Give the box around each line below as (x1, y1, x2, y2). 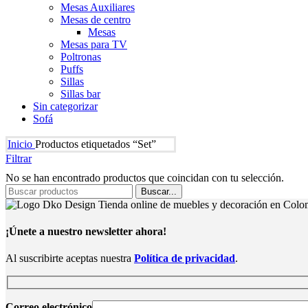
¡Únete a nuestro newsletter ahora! (5, 225, 166, 237)
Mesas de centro (60, 13, 131, 25)
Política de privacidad (134, 252, 235, 265)
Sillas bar (60, 87, 100, 100)
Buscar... (141, 186, 177, 197)
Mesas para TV (60, 38, 127, 50)
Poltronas (60, 50, 101, 63)
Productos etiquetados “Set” (35, 137, 156, 150)
